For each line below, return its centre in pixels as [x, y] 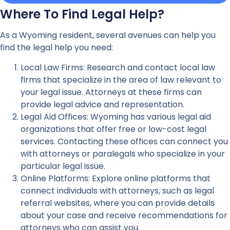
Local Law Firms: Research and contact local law [118, 67]
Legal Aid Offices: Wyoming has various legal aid [116, 117]
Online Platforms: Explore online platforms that [116, 178]
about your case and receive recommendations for [124, 215]
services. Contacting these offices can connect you [124, 141]
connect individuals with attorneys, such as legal [117, 190]
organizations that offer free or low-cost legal [113, 129]
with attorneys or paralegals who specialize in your [123, 154]
